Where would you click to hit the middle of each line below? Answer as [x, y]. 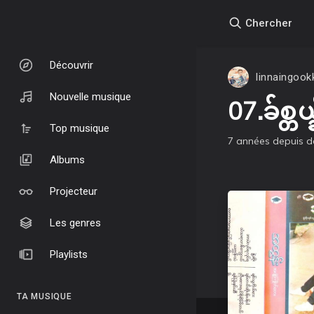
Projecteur [74, 191]
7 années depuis [266, 141]
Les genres [75, 223]
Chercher [267, 23]
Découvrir [71, 65]
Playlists [69, 254]
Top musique [80, 128]
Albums [67, 159]
